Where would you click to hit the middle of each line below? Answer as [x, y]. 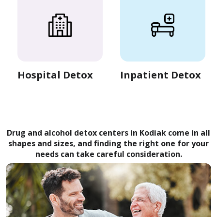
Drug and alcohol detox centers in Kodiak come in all [108, 133]
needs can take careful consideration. [108, 154]
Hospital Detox [55, 75]
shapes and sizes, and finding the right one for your [108, 143]
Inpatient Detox [161, 75]
